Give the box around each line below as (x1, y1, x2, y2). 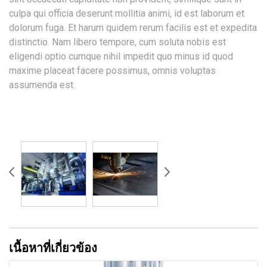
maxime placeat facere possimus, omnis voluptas (9, 65, 216, 77)
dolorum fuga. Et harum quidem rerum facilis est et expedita (9, 22, 257, 34)
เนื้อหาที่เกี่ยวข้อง (9, 240, 97, 255)
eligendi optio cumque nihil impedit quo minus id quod (9, 51, 233, 63)
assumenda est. (9, 79, 75, 91)
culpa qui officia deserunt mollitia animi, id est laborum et (9, 8, 244, 20)
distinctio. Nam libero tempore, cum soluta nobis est (9, 36, 226, 48)
